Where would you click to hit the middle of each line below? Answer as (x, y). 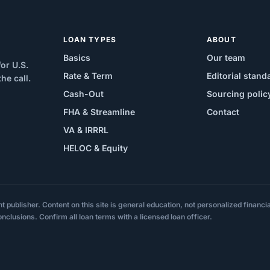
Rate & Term (88, 76)
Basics (77, 58)
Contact (223, 112)
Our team (226, 58)
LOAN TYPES (90, 40)
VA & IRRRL (86, 130)
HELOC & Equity (96, 148)
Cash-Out (84, 94)
